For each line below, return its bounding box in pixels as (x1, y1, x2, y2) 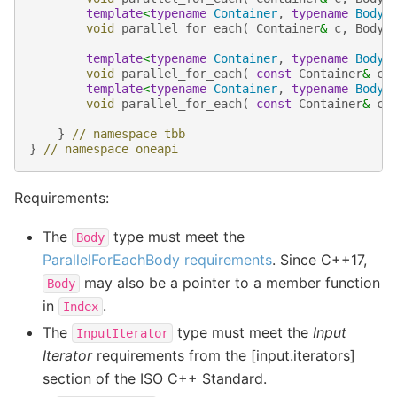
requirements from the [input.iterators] (92, 346, 355, 364)
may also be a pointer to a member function (80, 273, 380, 292)
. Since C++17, (272, 250, 367, 269)
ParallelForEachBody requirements (43, 250, 272, 269)
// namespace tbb (72, 126, 185, 141)
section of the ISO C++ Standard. (43, 369, 267, 387)
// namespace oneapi (43, 141, 178, 156)
